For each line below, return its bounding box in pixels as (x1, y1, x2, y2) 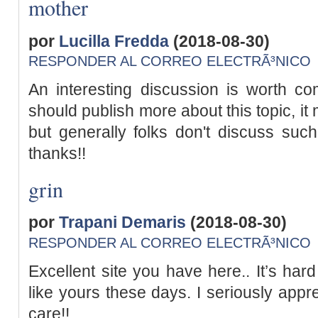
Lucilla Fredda (59, 31, 169, 50)
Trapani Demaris (59, 213, 186, 232)
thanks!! (28, 144, 86, 163)
